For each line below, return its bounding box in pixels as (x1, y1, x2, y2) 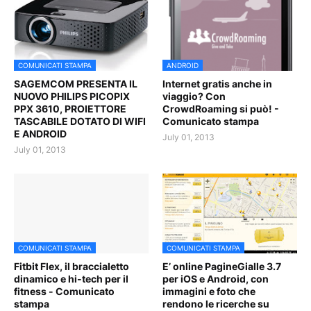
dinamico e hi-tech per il (14, 273, 128, 285)
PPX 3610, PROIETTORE (14, 103, 126, 115)
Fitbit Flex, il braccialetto (14, 260, 129, 273)
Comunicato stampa (162, 115, 259, 128)
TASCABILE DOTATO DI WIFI (14, 115, 146, 128)
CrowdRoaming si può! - (162, 103, 279, 115)
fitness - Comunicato (14, 285, 115, 298)
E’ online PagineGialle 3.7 (162, 260, 281, 273)
